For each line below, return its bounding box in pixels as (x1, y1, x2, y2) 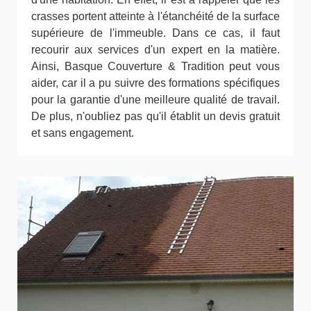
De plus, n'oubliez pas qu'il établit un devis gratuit (31, 110, 280, 122)
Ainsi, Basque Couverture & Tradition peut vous (31, 60, 280, 72)
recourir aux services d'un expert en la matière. (31, 44, 280, 56)
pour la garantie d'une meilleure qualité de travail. (31, 94, 280, 106)
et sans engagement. (31, 127, 134, 139)
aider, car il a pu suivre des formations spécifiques (31, 77, 280, 89)
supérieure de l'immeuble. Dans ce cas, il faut (31, 27, 280, 39)
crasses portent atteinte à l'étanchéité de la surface (31, 10, 280, 22)
